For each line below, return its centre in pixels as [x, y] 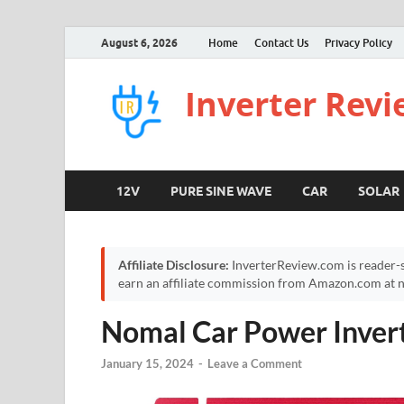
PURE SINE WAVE [221, 191]
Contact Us [281, 42]
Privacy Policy [358, 42]
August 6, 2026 [139, 42]
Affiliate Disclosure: [174, 265]
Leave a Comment [255, 364]
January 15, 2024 [147, 364]
